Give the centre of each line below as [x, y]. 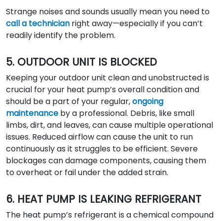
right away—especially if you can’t [136, 23]
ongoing [148, 101]
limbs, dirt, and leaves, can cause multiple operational [110, 125]
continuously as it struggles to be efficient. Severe [102, 149]
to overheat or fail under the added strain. [87, 172]
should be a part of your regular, [69, 101]
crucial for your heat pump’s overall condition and [103, 90]
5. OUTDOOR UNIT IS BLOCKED [81, 62]
